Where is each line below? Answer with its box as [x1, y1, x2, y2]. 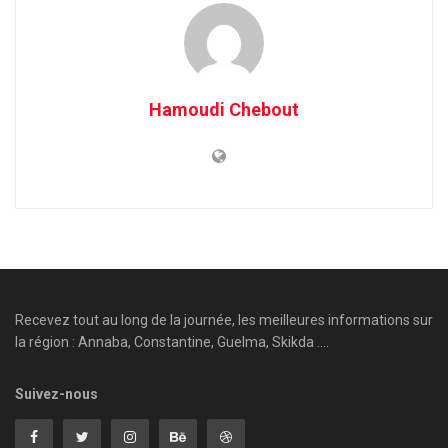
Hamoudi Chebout [149, 98, 299, 120]
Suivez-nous [15, 385, 98, 402]
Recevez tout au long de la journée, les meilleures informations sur [15, 311, 433, 328]
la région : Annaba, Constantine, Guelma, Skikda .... [15, 333, 329, 350]
